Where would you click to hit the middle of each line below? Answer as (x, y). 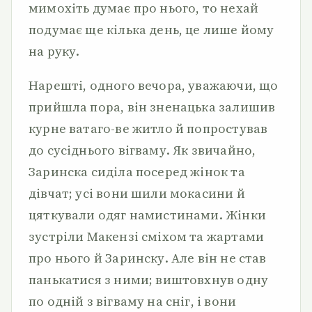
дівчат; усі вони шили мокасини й (137, 193)
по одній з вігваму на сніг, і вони (133, 301)
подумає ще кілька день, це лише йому (151, 30)
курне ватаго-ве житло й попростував (148, 128)
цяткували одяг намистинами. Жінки (147, 215)
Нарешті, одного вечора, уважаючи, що (154, 85)
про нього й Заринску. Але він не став (148, 258)
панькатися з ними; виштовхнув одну (149, 280)
